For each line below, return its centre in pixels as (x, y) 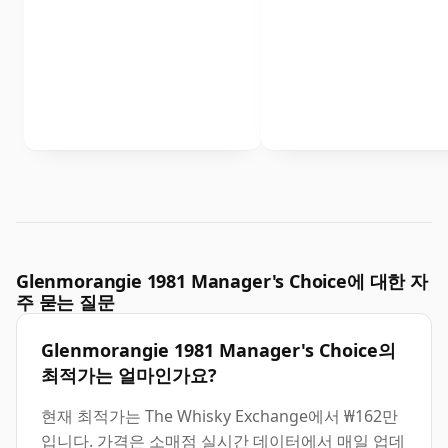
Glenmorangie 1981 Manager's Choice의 (218, 350)
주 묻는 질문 (65, 302)
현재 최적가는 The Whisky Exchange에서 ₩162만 (219, 416)
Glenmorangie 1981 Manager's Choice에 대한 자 (222, 281)
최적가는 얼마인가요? (129, 375)
